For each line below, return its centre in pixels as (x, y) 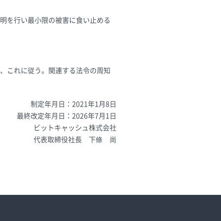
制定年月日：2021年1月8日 (74, 104)
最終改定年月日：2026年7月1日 (67, 116)
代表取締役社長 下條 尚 (75, 140)
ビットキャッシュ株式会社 (75, 128)
